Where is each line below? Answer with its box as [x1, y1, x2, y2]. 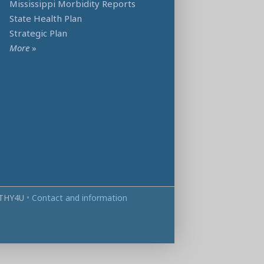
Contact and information [31, 192, 127, 204]
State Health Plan [9, 12, 82, 25]
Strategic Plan [9, 27, 67, 39]
